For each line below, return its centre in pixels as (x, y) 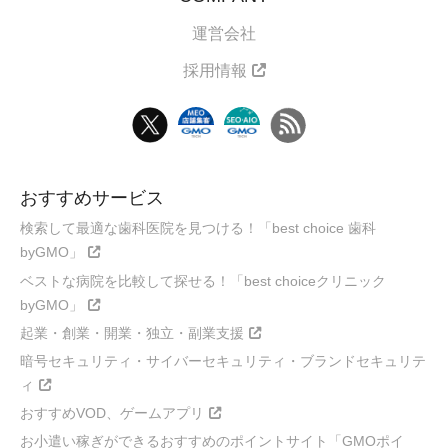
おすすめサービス (92, 198)
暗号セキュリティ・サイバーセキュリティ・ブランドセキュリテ (223, 360)
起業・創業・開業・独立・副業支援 (132, 332)
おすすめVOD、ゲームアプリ (112, 412)
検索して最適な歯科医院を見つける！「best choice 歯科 (198, 228)
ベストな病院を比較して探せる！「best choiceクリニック (203, 280)
